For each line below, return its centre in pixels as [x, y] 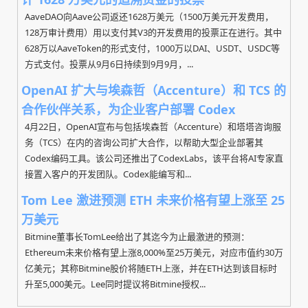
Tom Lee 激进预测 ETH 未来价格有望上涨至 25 [153, 200]
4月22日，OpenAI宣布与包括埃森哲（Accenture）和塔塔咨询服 [153, 126]
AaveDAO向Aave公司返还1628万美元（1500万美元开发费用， [149, 16]
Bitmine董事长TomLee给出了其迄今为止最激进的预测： [137, 236]
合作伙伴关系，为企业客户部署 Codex [128, 109]
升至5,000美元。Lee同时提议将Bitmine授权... [115, 284]
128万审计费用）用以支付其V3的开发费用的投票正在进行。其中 [153, 32]
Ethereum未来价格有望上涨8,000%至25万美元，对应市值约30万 [154, 252]
